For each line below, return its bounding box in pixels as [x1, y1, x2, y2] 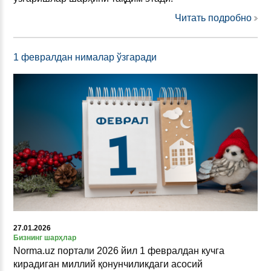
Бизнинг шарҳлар [13, 233, 76, 243]
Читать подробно [175, 12, 252, 23]
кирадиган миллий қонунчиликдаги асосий [13, 259, 203, 270]
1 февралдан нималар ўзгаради [13, 51, 157, 62]
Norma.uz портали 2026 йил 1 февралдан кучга [13, 246, 224, 256]
